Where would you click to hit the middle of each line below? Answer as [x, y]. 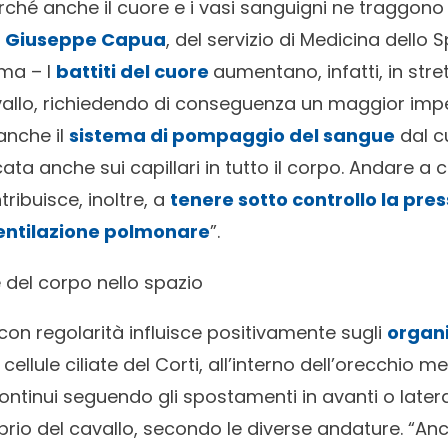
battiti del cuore [134, 71]
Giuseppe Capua [85, 39]
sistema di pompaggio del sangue [232, 135]
